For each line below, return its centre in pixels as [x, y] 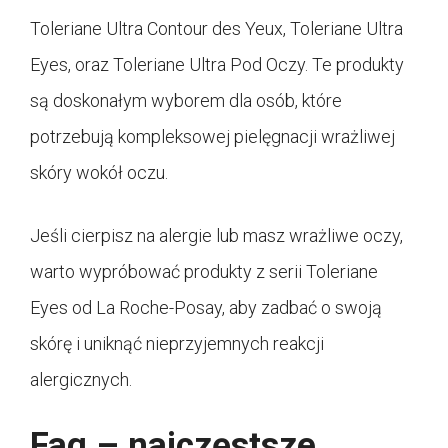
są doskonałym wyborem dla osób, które [186, 100]
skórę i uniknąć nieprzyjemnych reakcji [177, 343]
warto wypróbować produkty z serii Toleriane [204, 271]
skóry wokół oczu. [99, 172]
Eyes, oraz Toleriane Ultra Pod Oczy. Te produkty [217, 64]
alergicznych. [81, 379]
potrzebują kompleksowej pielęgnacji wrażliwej [212, 136]
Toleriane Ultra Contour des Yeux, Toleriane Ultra [216, 28]
